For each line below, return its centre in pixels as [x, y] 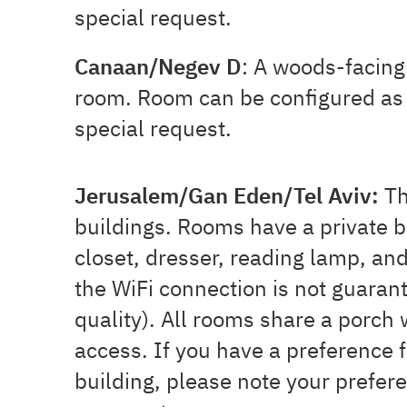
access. [111, 349]
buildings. [126, 226]
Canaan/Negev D [158, 66]
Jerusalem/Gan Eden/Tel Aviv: [229, 195]
